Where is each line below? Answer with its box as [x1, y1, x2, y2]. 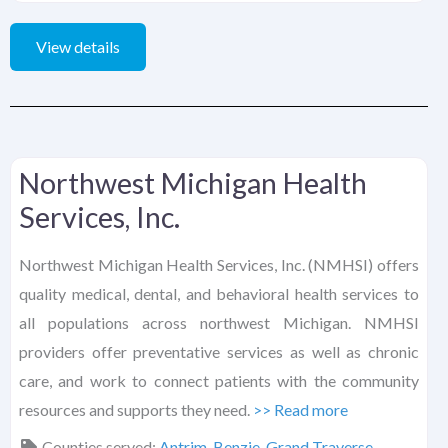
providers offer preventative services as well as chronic [19, 342, 419, 362]
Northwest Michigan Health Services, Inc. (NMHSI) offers [19, 255, 419, 275]
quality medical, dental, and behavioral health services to [19, 284, 419, 304]
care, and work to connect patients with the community [19, 371, 419, 391]
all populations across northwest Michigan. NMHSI [19, 313, 419, 333]
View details [36, 37, 120, 57]
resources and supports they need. [19, 400, 253, 420]
